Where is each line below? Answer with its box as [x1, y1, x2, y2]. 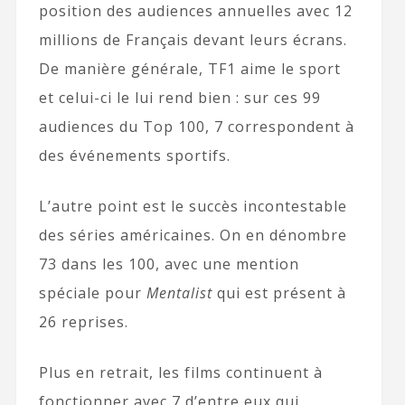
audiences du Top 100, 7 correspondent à [38, 117, 354, 137]
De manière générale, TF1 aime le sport [38, 59, 341, 80]
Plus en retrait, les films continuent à [38, 363, 323, 383]
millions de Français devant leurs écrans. [38, 30, 347, 51]
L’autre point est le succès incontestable [38, 196, 347, 217]
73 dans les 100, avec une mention [38, 254, 299, 275]
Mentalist [146, 283, 212, 304]
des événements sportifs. [38, 146, 231, 166]
